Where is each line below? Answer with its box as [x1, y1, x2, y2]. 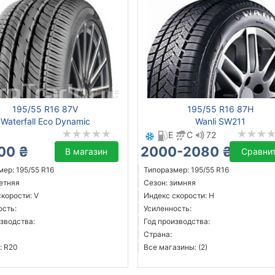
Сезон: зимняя [143, 178, 196, 188]
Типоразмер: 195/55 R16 [143, 165, 229, 175]
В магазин [65, 146, 108, 157]
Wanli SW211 [195, 116, 246, 127]
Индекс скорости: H [143, 191, 214, 201]
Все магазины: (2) [143, 242, 207, 252]
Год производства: [143, 217, 210, 227]
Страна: [143, 230, 172, 239]
